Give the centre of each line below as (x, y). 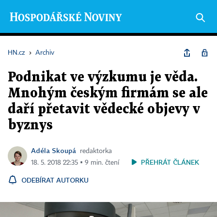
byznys (30, 125)
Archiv (45, 53)
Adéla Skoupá (54, 150)
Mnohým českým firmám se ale (108, 93)
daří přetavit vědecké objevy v (104, 109)
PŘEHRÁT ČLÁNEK (170, 162)
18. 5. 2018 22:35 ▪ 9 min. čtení (75, 163)
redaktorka (96, 151)
